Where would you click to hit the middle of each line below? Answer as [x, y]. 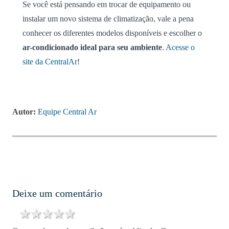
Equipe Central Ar [67, 111]
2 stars [60, 214]
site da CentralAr [50, 61]
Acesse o [180, 47]
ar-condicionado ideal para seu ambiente [92, 47]
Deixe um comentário [57, 193]
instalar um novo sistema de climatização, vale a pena [108, 18]
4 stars [83, 214]
